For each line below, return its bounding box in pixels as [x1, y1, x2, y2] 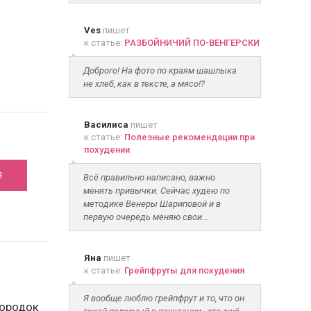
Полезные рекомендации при [124, 132, 255, 142]
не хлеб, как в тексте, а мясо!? [83, 78, 205, 89]
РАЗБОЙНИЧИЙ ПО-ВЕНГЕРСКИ [124, 37, 260, 48]
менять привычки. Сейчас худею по [83, 185, 230, 196]
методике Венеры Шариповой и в [83, 199, 221, 209]
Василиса [83, 119, 128, 130]
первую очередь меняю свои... [83, 212, 208, 222]
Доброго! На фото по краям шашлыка [83, 65, 237, 76]
